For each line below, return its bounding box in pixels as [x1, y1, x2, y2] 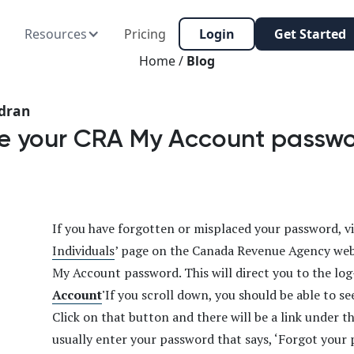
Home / [138, 52, 186, 70]
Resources [24, 24, 87, 43]
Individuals [52, 242, 115, 260]
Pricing [124, 24, 167, 43]
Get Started [274, 24, 347, 43]
